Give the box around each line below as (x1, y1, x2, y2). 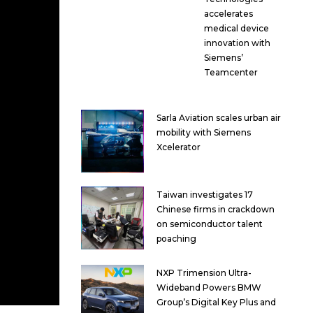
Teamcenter (203, 67, 258, 78)
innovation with (203, 38, 270, 49)
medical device (203, 23, 269, 34)
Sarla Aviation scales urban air (156, 112, 281, 124)
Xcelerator (156, 142, 201, 153)
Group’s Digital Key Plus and (156, 297, 276, 308)
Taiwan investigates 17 (156, 189, 253, 201)
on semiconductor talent (156, 219, 263, 230)
